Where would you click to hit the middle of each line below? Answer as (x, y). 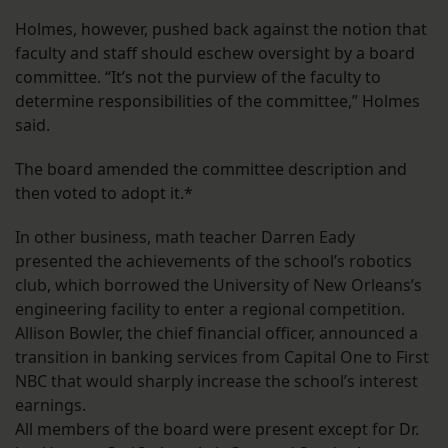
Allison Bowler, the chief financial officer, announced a (216, 333)
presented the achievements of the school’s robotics (213, 261)
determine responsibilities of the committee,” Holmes (217, 101)
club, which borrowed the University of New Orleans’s (218, 285)
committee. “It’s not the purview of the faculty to (198, 77)
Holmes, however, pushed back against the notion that (221, 29)
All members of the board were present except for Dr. (217, 429)
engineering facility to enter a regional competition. (210, 309)
